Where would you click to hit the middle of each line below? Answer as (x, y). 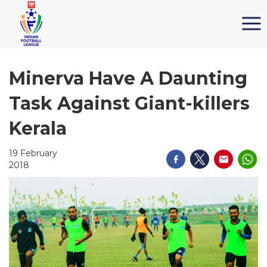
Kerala (38, 128)
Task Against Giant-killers (129, 103)
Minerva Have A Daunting (128, 78)
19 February (33, 153)
